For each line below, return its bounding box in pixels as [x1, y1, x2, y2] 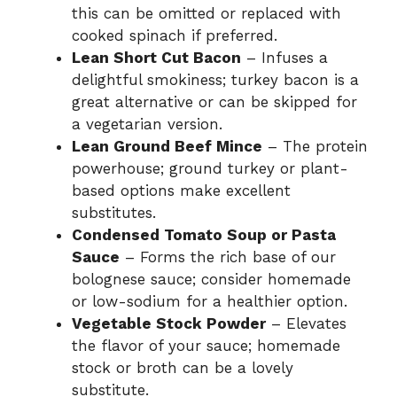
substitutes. [72, 203, 156, 222]
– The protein [262, 136, 368, 155]
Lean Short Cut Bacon [72, 48, 241, 66]
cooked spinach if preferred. [72, 26, 277, 44]
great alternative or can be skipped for [72, 92, 357, 111]
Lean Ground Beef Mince [72, 136, 262, 155]
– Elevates [266, 314, 346, 332]
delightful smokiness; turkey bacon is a [72, 70, 359, 89]
